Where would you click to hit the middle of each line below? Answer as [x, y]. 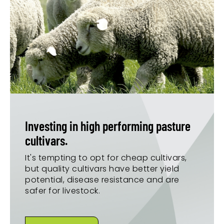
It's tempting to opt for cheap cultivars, [106, 157]
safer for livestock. [62, 190]
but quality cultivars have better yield [102, 168]
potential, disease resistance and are [102, 179]
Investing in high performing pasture [108, 125]
